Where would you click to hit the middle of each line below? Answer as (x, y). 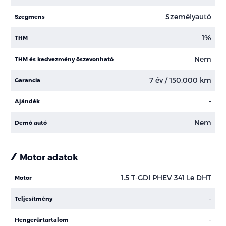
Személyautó (188, 17)
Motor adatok (49, 157)
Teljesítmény (34, 198)
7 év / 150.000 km (180, 80)
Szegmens (30, 16)
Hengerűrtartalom (42, 219)
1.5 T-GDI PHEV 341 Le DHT (166, 178)
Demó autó (31, 122)
